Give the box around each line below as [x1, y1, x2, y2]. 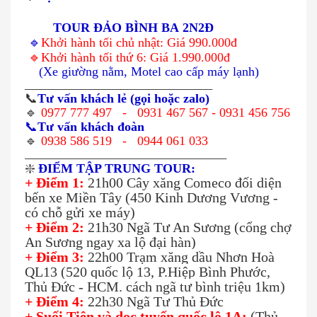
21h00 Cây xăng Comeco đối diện [84, 175, 282, 191]
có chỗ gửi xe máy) [25, 204, 135, 221]
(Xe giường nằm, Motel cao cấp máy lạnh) [39, 64, 259, 79]
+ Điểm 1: [25, 175, 84, 191]
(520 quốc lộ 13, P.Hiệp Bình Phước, [57, 264, 270, 280]
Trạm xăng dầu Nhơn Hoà [127, 249, 275, 265]
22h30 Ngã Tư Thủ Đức [84, 294, 224, 310]
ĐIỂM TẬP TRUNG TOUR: [38, 161, 199, 176]
